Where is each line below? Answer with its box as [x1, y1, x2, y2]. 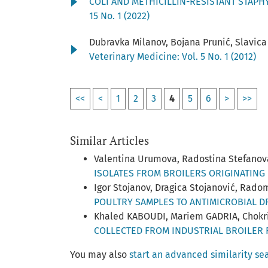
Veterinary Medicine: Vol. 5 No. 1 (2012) [89, 50, 256, 62]
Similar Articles [70, 132, 149, 148]
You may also [70, 248, 129, 260]
